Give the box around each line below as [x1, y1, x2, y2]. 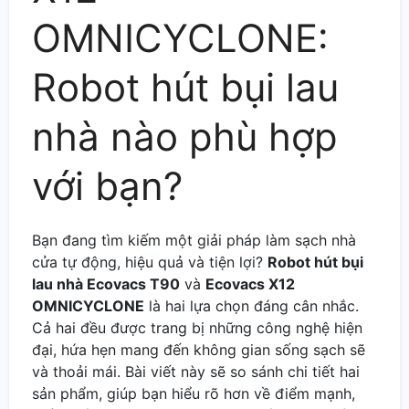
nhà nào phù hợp [32, 112, 338, 160]
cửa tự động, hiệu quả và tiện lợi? [32, 252, 267, 271]
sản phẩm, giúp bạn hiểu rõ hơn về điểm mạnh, [32, 383, 355, 403]
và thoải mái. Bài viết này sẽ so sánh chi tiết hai [32, 362, 360, 381]
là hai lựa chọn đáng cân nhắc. [144, 296, 359, 315]
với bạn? [32, 162, 183, 209]
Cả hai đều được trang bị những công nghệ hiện [32, 318, 362, 337]
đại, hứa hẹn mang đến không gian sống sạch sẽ [32, 340, 365, 359]
